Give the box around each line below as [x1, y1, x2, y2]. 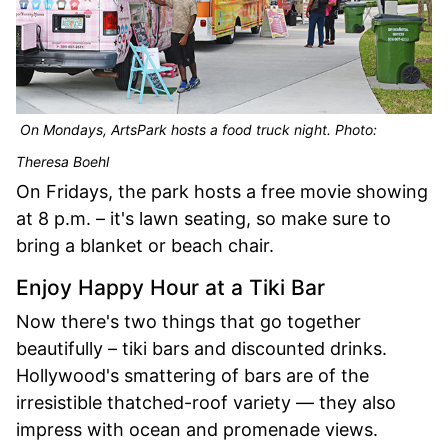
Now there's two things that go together [16, 310, 361, 332]
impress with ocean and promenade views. [16, 418, 378, 440]
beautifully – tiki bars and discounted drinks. [16, 337, 387, 359]
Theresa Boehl [16, 152, 109, 170]
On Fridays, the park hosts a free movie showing [16, 180, 428, 202]
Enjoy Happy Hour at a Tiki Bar [16, 274, 325, 300]
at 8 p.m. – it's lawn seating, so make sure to [16, 207, 391, 229]
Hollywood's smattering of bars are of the [16, 364, 369, 386]
